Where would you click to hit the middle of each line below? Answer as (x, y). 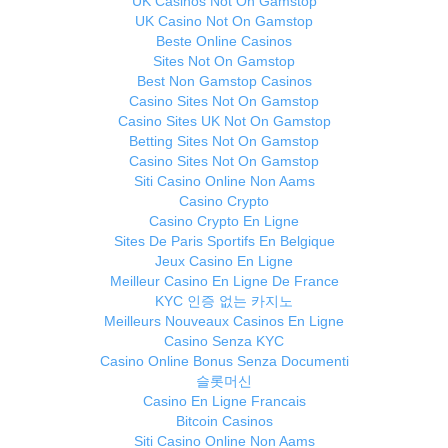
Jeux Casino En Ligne (224, 261)
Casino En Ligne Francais (224, 401)
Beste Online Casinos (224, 41)
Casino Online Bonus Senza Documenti (224, 361)
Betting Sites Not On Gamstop (224, 141)
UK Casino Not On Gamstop (224, 21)
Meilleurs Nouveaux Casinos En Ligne (224, 321)
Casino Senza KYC (224, 341)
